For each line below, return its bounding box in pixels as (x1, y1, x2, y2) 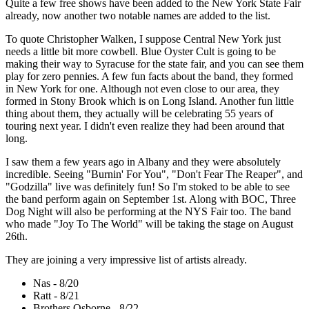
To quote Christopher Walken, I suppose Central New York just (6, 33, 281, 46)
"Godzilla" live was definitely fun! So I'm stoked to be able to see (6, 181, 290, 193)
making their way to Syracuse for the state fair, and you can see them (6, 58, 303, 70)
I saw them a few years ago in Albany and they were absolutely (6, 156, 281, 168)
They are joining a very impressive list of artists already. (6, 254, 247, 266)
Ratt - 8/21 (33, 290, 79, 302)
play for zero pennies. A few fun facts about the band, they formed (6, 70, 293, 83)
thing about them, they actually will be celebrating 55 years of (6, 108, 273, 120)
